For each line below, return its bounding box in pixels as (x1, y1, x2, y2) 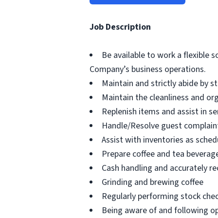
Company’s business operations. (90, 63, 206, 75)
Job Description (90, 21, 151, 33)
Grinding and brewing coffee (102, 176, 203, 188)
